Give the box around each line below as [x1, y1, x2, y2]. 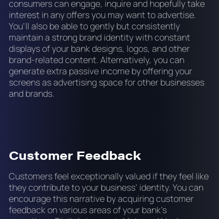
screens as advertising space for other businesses [8, 76, 204, 88]
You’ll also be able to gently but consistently [8, 20, 180, 32]
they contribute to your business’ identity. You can [8, 181, 203, 194]
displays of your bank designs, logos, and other [8, 42, 190, 54]
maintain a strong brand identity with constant [8, 31, 190, 43]
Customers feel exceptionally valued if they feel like [8, 170, 209, 182]
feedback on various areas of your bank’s [8, 204, 167, 216]
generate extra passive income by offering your [8, 65, 192, 77]
